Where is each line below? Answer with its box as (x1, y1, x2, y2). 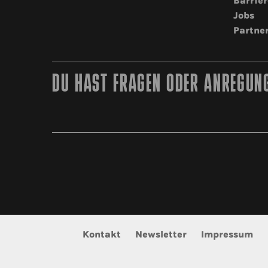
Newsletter (135, 228, 187, 240)
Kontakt (82, 228, 121, 240)
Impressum (200, 228, 253, 240)
